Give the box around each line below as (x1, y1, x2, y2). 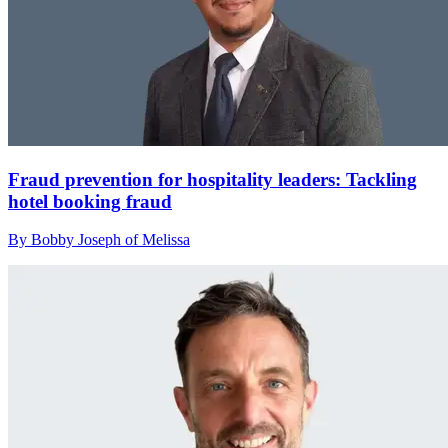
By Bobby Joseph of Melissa (8, 231, 190, 249)
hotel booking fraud (8, 190, 172, 212)
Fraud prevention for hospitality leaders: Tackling (8, 168, 417, 190)
